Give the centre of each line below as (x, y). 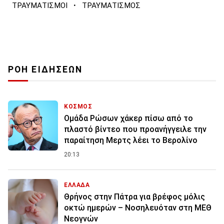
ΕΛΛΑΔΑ (77, 185)
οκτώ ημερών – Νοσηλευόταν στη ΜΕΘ (138, 207)
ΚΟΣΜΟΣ (78, 106)
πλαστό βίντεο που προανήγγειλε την (135, 129)
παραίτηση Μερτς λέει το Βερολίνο (131, 140)
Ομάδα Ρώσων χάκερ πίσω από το (128, 118)
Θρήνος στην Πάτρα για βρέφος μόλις (134, 196)
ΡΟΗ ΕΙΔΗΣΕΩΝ (45, 69)
